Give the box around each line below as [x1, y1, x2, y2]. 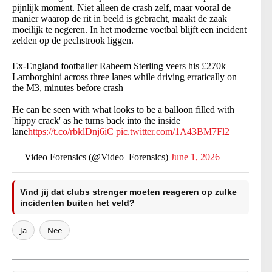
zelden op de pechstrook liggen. [12, 35, 134, 46]
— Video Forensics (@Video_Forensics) [12, 152, 171, 163]
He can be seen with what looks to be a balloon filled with [12, 104, 234, 115]
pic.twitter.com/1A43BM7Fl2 [116, 126, 229, 137]
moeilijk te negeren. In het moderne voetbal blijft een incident [12, 24, 246, 35]
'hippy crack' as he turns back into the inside [12, 115, 180, 126]
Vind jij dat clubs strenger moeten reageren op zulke [20, 187, 237, 197]
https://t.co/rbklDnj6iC [28, 126, 114, 137]
